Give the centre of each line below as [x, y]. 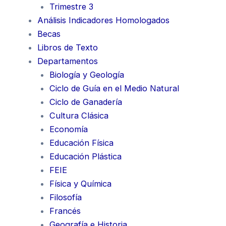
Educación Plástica [86, 156]
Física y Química [81, 183]
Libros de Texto [67, 47]
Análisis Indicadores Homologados [103, 20]
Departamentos [67, 61]
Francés [65, 211]
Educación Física [82, 143]
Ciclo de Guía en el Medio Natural [115, 88]
